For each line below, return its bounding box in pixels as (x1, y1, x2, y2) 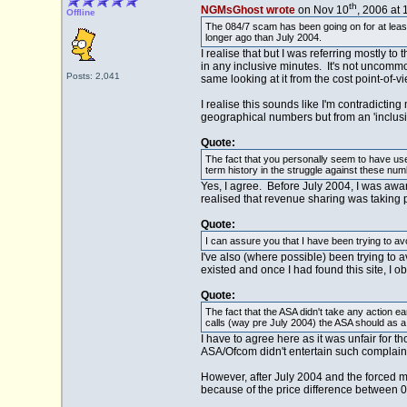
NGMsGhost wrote (200, 4, 295, 17)
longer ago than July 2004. (204, 32, 322, 44)
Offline (65, 7, 95, 17)
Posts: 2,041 (65, 71, 120, 81)
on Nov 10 (294, 4, 349, 17)
